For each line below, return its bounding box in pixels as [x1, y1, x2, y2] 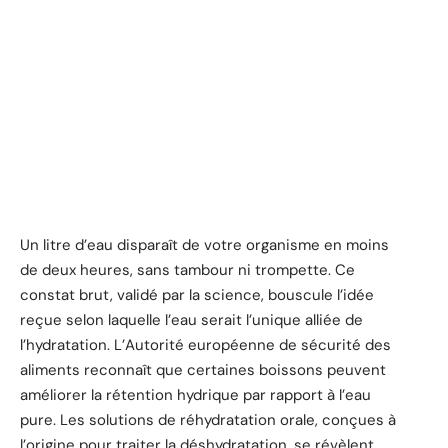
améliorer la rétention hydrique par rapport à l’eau [20, 384, 371, 405]
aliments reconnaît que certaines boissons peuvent [20, 359, 386, 380]
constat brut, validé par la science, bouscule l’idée [20, 284, 374, 305]
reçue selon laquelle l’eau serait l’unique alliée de [20, 309, 363, 330]
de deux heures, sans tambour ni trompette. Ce [20, 259, 355, 280]
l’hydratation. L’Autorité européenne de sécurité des [20, 334, 391, 355]
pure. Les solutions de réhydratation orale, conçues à [20, 409, 396, 430]
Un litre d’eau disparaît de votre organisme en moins [20, 234, 389, 255]
